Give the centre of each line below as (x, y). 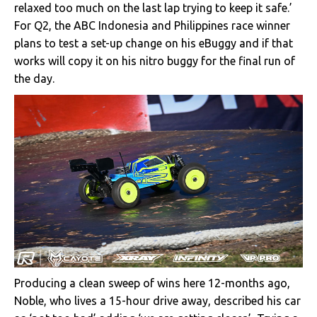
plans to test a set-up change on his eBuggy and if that (154, 43)
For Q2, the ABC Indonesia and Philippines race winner (152, 25)
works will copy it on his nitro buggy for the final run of (155, 60)
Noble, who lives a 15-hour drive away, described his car (157, 301)
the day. (34, 78)
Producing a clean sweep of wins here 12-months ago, (152, 283)
